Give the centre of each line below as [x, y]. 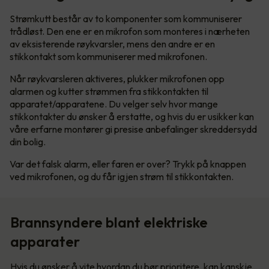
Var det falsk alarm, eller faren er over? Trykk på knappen [128, 164]
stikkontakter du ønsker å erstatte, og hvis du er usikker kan [132, 117]
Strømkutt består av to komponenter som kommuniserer [126, 19]
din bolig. [28, 142]
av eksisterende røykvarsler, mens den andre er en [112, 44]
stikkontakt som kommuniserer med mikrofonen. [109, 57]
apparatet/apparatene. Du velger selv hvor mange [114, 104]
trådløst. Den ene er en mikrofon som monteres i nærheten [130, 32]
